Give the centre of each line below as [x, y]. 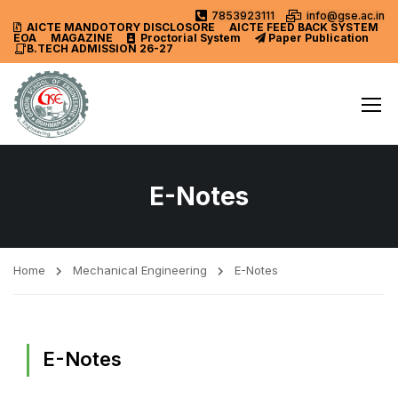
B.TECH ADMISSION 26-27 [100, 48]
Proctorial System [191, 38]
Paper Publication [318, 38]
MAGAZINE [82, 38]
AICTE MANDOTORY [84, 27]
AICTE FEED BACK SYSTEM [304, 27]
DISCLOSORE [179, 27]
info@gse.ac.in [346, 15]
